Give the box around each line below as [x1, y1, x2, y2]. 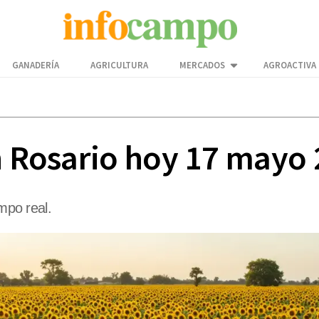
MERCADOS [179, 59, 225, 72]
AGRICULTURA [90, 59, 148, 72]
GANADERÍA [12, 59, 59, 72]
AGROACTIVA [263, 59, 316, 72]
